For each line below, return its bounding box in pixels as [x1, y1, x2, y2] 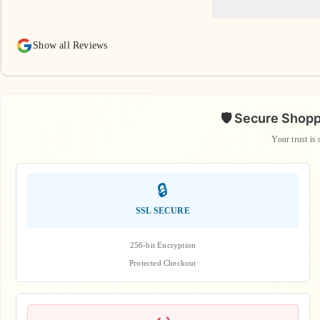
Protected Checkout [129, 258, 196, 267]
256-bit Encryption [129, 240, 196, 249]
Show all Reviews [33, 39, 108, 51]
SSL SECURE [135, 205, 190, 216]
